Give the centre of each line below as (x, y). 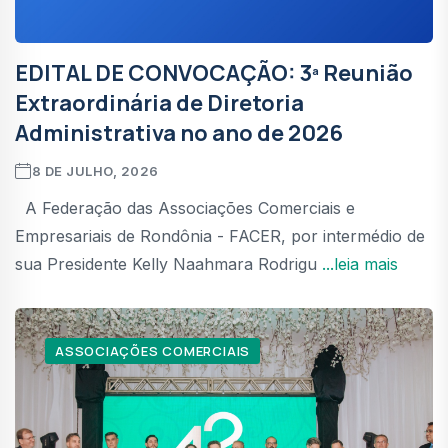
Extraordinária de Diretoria (159, 102)
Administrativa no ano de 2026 (179, 132)
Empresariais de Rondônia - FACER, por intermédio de (220, 235)
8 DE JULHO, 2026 (95, 170)
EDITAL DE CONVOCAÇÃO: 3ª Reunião (214, 72)
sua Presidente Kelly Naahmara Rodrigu (168, 263)
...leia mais (360, 263)
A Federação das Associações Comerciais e (185, 207)
